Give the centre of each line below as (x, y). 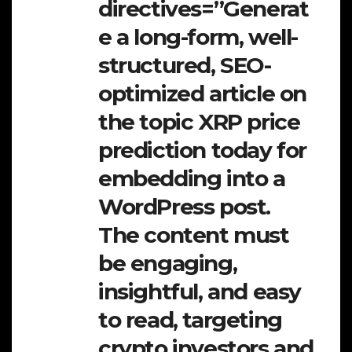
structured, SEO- (185, 65)
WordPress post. (185, 206)
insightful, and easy (200, 291)
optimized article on (203, 93)
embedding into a (192, 178)
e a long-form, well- (198, 37)
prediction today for (203, 150)
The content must (194, 235)
